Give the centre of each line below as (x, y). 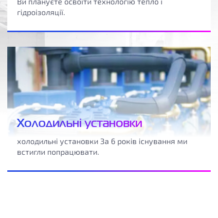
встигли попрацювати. (58, 152)
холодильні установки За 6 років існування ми (102, 141)
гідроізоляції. (41, 12)
